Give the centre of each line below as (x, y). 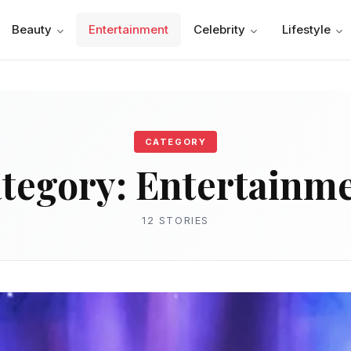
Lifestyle (307, 29)
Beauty (32, 29)
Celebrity (220, 29)
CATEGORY (175, 142)
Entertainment (129, 29)
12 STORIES (175, 220)
